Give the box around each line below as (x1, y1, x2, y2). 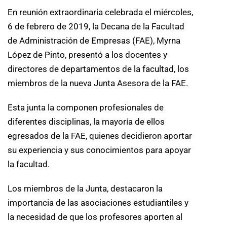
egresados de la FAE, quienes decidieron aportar (8, 130, 192, 141)
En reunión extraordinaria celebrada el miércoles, (8, 7, 193, 17)
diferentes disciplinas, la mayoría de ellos (8, 116, 165, 127)
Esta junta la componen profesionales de (8, 102, 164, 112)
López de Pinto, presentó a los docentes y (8, 49, 167, 60)
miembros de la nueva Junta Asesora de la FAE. (8, 78, 188, 88)
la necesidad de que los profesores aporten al (8, 211, 182, 222)
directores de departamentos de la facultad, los (8, 63, 189, 74)
